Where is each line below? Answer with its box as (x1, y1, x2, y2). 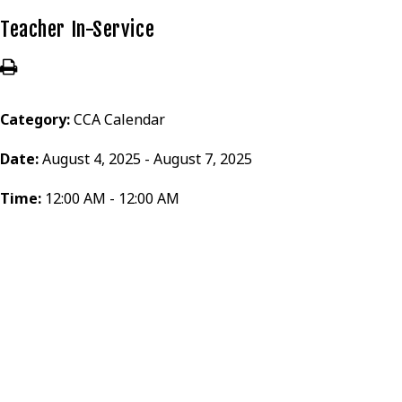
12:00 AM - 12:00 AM (45, 188, 179, 208)
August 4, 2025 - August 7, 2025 (42, 149, 252, 169)
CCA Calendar (74, 109, 165, 129)
